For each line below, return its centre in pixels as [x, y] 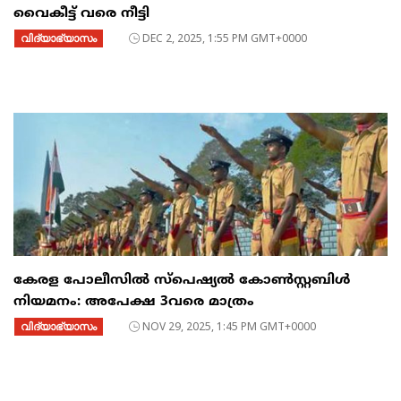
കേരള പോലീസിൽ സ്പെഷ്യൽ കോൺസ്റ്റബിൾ [182, 280]
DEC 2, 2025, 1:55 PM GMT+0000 [225, 38]
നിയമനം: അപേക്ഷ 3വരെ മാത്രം [134, 302]
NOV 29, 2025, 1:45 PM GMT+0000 [229, 326]
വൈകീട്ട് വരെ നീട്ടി [81, 13]
